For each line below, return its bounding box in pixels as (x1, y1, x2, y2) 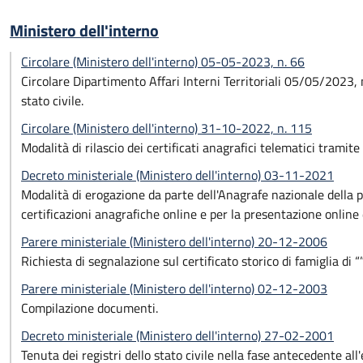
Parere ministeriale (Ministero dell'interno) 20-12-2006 (21, 232, 327, 251)
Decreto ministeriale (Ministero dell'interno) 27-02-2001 (21, 326, 334, 345)
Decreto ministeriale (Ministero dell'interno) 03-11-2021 (21, 165, 334, 185)
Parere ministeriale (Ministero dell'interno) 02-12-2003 (21, 279, 327, 298)
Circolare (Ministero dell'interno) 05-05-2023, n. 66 (21, 52, 305, 71)
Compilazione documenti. (21, 298, 158, 318)
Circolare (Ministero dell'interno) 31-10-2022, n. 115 (21, 118, 312, 138)
